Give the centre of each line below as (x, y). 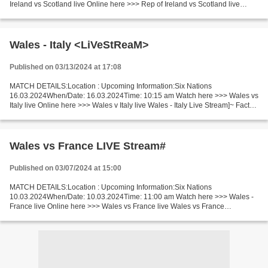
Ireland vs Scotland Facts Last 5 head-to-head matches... (101, 14)
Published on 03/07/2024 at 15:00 (66, 168)
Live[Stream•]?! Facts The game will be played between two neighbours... (128, 216)
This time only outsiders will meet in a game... (83, 115)
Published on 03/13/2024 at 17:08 (66, 67)
